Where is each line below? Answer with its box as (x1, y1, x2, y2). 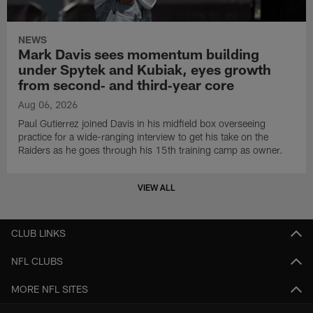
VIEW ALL (138, 182, 175, 192)
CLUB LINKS (11, 226, 66, 239)
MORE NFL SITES (11, 282, 88, 295)
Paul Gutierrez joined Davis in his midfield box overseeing (18, 117, 266, 129)
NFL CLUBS (11, 254, 63, 267)
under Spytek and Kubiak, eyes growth (18, 60, 272, 78)
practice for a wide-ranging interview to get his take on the (18, 130, 269, 143)
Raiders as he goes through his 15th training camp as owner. (18, 143, 284, 156)
